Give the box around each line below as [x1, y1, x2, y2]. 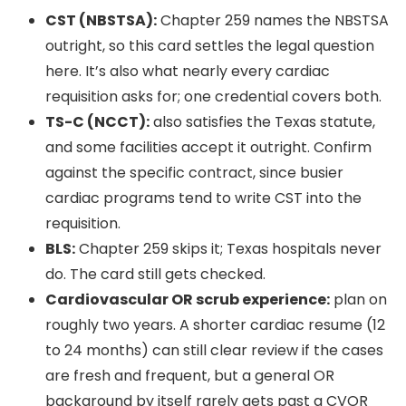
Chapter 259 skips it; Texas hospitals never [75, 238, 382, 260]
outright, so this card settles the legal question [45, 35, 374, 57]
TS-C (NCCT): [45, 111, 150, 133]
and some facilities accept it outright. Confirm [45, 137, 372, 159]
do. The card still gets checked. [45, 264, 266, 285]
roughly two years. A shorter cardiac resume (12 [45, 314, 385, 336]
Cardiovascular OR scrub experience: [45, 289, 330, 311]
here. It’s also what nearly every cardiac [45, 61, 330, 82]
